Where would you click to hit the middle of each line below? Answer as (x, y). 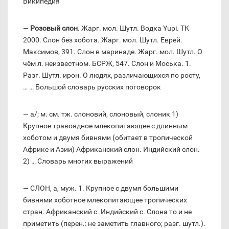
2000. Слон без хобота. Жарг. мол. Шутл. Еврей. (103, 40)
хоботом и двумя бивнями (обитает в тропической (108, 138)
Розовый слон (54, 28)
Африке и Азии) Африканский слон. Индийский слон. (111, 150)
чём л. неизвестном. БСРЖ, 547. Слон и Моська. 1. (107, 64)
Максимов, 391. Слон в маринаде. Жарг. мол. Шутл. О (113, 52)
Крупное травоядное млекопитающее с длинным (105, 126)
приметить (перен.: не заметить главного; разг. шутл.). (114, 224)
